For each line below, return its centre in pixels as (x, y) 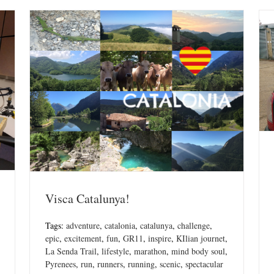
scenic (170, 264)
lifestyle (115, 251)
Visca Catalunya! (87, 199)
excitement (83, 239)
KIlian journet (201, 239)
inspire (160, 239)
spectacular (204, 264)
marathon (150, 251)
